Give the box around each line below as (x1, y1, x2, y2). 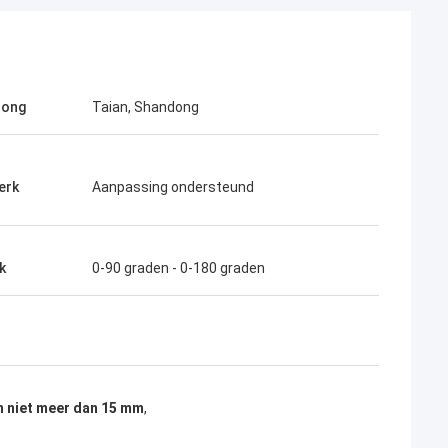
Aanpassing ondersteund (92, 179, 254, 195)
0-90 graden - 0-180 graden (92, 260, 265, 276)
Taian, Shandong (92, 99, 199, 115)
